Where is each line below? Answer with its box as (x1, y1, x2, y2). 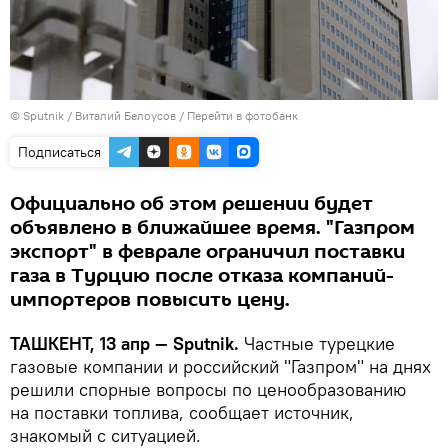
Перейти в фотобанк (187, 107, 298, 123)
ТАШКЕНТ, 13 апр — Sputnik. (10, 331, 239, 355)
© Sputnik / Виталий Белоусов (10, 107, 176, 123)
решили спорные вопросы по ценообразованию (10, 377, 406, 401)
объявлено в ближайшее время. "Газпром (10, 213, 415, 242)
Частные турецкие (239, 331, 395, 355)
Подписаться (18, 142, 101, 161)
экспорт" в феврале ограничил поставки (10, 237, 405, 266)
